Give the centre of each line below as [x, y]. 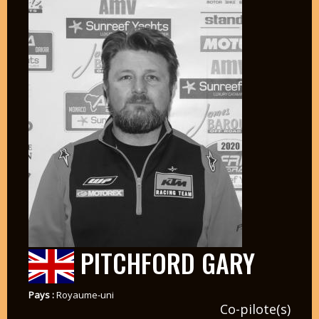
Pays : [42, 294]
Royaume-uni [85, 294]
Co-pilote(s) [256, 309]
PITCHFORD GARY [164, 262]
